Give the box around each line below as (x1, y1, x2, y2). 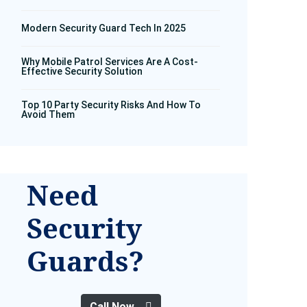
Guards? (27, 241, 144, 280)
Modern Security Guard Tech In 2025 (21, 22, 186, 34)
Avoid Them (21, 108, 75, 120)
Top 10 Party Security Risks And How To (21, 99, 201, 110)
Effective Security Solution (21, 65, 143, 77)
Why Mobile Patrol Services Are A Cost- (21, 56, 198, 67)
